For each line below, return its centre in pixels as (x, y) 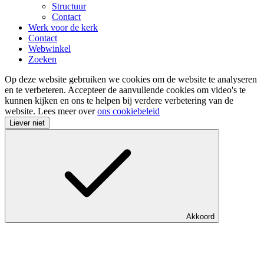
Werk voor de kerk (63, 27)
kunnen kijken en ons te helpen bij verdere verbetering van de (119, 100)
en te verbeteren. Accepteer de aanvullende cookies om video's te (125, 90)
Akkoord (200, 216)
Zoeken (42, 59)
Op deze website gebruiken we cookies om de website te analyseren (131, 79)
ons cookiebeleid (128, 111)
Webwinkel (49, 48)
